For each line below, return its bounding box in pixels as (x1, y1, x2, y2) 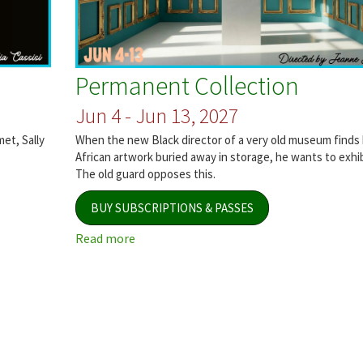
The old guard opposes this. (75, 165, 216, 181)
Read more (75, 230, 135, 247)
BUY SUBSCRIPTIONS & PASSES (90, 200, 254, 216)
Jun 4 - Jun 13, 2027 (75, 101, 238, 129)
